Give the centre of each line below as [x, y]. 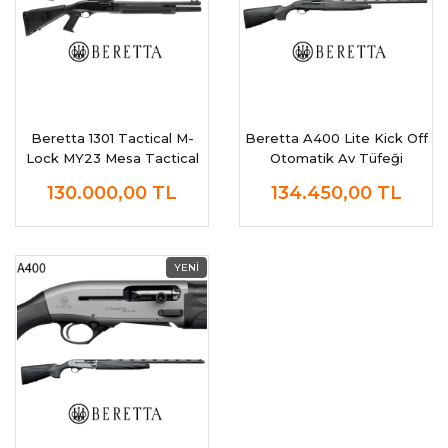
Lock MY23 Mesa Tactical [112, 157]
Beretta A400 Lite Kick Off [336, 137]
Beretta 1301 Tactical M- [112, 137]
